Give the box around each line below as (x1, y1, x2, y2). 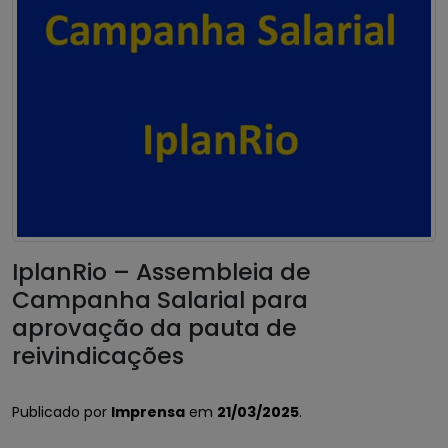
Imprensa (111, 402, 185, 423)
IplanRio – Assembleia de (12, 255, 311, 289)
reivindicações (12, 339, 184, 373)
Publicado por (12, 402, 111, 423)
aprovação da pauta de (12, 311, 297, 345)
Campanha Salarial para (12, 283, 308, 317)
